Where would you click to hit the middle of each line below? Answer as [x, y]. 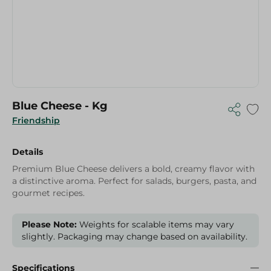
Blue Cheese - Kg [60, 106]
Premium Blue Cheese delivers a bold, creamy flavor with [133, 169]
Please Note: [49, 224]
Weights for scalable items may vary [155, 224]
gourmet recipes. [48, 193]
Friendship [36, 120]
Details [28, 152]
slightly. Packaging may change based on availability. [135, 237]
